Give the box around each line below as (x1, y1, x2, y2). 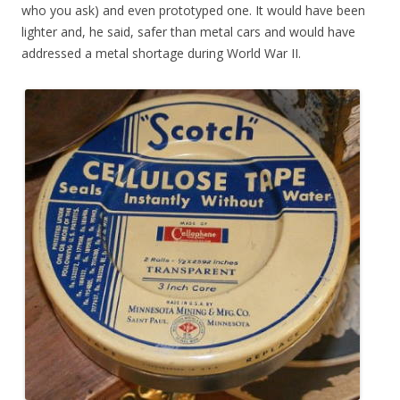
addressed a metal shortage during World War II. (21, 45, 301, 62)
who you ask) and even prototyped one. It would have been (21, 2, 365, 20)
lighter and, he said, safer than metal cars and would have (21, 23, 355, 41)
